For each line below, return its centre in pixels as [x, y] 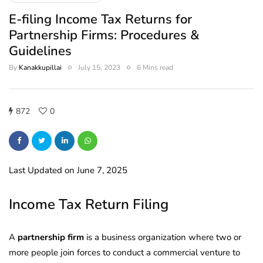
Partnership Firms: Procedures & [104, 36]
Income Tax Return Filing [89, 205]
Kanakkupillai [40, 68]
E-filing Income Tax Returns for [100, 20]
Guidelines [40, 51]
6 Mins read [155, 68]
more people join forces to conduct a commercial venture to [124, 253]
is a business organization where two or [163, 237]
